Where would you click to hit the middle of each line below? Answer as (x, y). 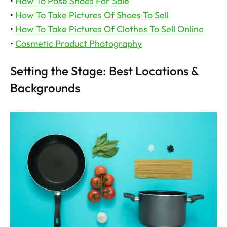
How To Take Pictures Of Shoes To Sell (92, 15)
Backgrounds (45, 87)
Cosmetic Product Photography (79, 43)
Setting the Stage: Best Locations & (104, 71)
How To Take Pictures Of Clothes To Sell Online (109, 29)
